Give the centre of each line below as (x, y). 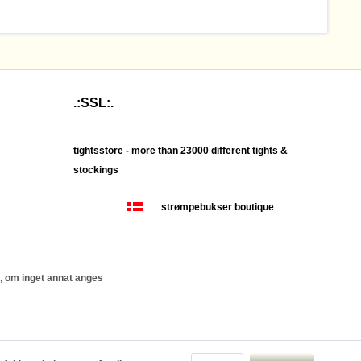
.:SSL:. (93, 102)
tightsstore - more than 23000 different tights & (180, 150)
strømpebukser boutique (217, 207)
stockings (96, 170)
